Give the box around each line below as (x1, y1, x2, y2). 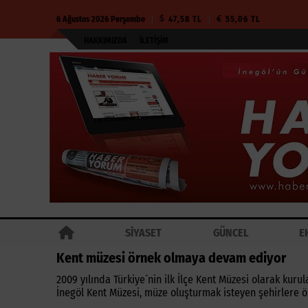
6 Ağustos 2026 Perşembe (56, 14, 145, 24)
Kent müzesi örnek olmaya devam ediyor (56, 250, 286, 266)
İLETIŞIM (140, 36, 168, 45)
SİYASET (125, 226, 162, 239)
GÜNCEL (212, 226, 248, 239)
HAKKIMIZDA (84, 36, 127, 45)
